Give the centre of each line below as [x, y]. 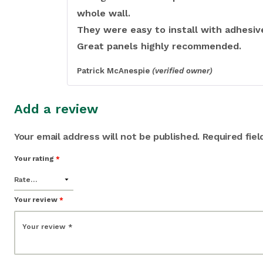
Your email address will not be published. [107, 137]
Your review [37, 200]
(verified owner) [182, 70]
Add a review [56, 109]
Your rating [35, 159]
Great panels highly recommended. [159, 46]
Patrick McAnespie [113, 70]
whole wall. [104, 13]
